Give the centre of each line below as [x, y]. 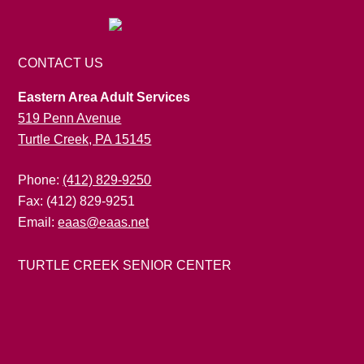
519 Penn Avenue [70, 118]
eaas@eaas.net [104, 222]
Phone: [41, 180]
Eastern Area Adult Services [104, 97]
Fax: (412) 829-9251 [77, 201]
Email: [38, 222]
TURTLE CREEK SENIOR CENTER [125, 265]
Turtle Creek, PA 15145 [85, 139]
